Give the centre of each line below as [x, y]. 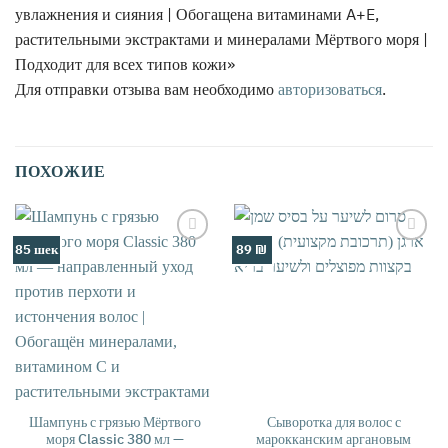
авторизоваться [330, 88]
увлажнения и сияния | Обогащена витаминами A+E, [197, 13]
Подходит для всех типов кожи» [127, 63]
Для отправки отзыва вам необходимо [146, 88]
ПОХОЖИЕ [60, 171]
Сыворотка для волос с [333, 422]
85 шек [36, 250]
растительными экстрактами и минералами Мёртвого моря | [221, 38]
